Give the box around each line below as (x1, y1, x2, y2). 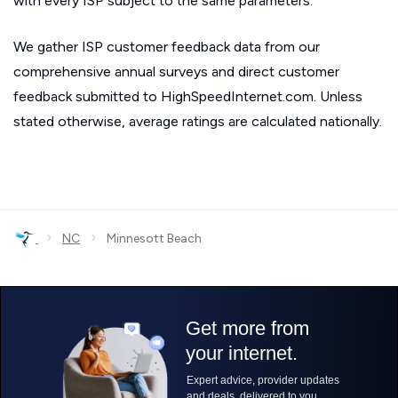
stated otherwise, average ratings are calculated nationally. (13, 113, 382, 130)
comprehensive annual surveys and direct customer (13, 63, 339, 80)
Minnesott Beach (96, 231, 202, 246)
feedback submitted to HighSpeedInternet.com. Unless (13, 88, 362, 105)
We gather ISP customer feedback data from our (13, 38, 320, 55)
